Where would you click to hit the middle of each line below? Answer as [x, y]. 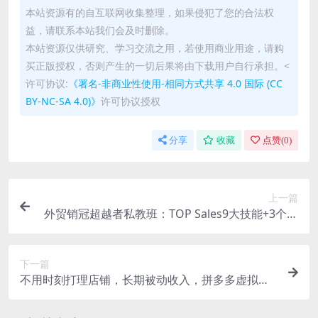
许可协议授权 [131, 102]
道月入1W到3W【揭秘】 [82, 297]
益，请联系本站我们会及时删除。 [100, 31]
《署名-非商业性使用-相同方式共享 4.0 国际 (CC [175, 84]
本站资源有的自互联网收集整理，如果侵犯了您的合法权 [150, 13]
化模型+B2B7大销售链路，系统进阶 [208, 231]
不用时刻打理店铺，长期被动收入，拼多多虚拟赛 [145, 280]
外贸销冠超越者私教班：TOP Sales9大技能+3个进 [171, 214]
